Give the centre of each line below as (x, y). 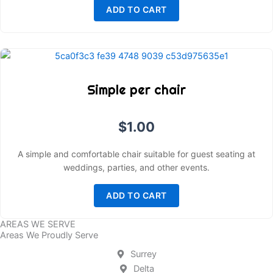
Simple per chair (136, 89)
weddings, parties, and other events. (136, 167)
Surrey (144, 254)
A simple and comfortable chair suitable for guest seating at (136, 154)
